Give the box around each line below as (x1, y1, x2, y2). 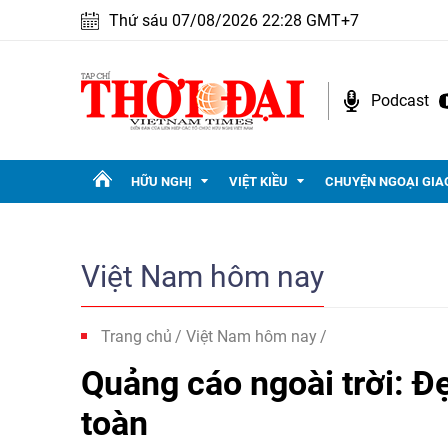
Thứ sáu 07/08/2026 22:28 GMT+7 (109, 11, 359, 30)
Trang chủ (101, 327, 172, 346)
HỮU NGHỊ (131, 174, 192, 189)
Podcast (371, 90, 429, 110)
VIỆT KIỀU (229, 174, 288, 189)
